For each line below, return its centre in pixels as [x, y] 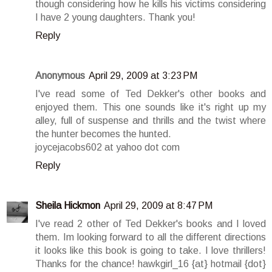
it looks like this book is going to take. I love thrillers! [151, 250]
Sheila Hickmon [68, 205]
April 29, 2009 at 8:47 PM [158, 205]
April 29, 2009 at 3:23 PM [143, 75]
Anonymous [60, 75]
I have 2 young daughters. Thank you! [115, 17]
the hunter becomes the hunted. [103, 134]
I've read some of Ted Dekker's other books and [151, 93]
